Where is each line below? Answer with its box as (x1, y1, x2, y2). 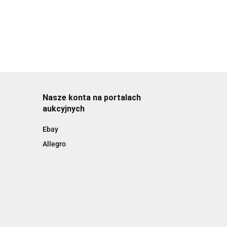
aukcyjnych (42, 104, 85, 113)
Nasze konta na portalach (42, 93, 141, 102)
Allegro (42, 140, 66, 148)
